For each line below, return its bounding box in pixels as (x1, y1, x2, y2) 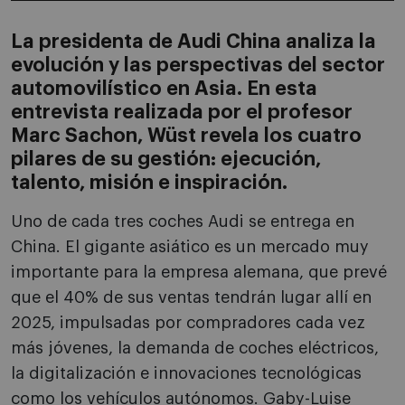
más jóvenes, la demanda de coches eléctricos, (11, 340, 379, 357)
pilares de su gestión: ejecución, (11, 149, 321, 170)
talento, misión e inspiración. (11, 173, 287, 193)
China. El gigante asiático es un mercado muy (11, 239, 369, 256)
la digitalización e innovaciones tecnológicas (11, 365, 362, 382)
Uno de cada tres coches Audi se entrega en (11, 213, 354, 231)
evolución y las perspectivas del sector (11, 55, 385, 76)
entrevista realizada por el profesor (11, 102, 353, 123)
